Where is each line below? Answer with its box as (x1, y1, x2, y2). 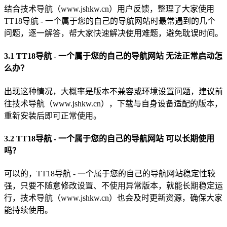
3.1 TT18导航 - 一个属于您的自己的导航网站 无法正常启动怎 (4, 52, 222, 61)
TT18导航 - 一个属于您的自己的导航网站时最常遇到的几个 (4, 17, 215, 26)
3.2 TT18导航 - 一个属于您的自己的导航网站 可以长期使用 (4, 134, 214, 143)
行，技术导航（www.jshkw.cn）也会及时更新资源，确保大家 (4, 194, 222, 203)
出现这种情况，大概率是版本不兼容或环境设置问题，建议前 (4, 87, 223, 96)
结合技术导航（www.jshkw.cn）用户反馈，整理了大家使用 (4, 5, 214, 14)
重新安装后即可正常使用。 (4, 111, 101, 120)
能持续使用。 (4, 206, 53, 215)
